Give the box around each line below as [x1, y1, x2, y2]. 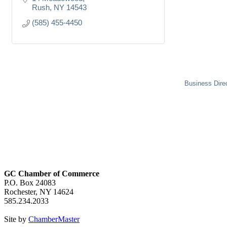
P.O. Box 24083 [4, 178, 56, 187]
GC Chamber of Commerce [4, 169, 99, 178]
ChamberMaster [28, 214, 80, 223]
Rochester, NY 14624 [4, 187, 73, 196]
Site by [4, 214, 28, 223]
